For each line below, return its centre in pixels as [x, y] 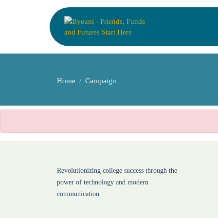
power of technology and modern [103, 182]
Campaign [101, 81]
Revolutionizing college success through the [117, 171]
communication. [79, 194]
